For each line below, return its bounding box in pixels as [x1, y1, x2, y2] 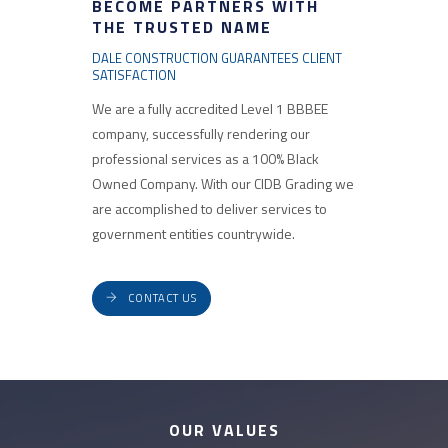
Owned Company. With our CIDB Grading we [91, 173, 354, 194]
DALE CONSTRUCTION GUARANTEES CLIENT [91, 48, 342, 68]
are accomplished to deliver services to [91, 198, 327, 219]
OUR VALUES [168, 418, 280, 442]
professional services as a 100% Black [91, 148, 319, 169]
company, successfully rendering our [91, 123, 310, 144]
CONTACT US [127, 290, 197, 306]
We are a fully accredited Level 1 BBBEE [91, 98, 328, 119]
